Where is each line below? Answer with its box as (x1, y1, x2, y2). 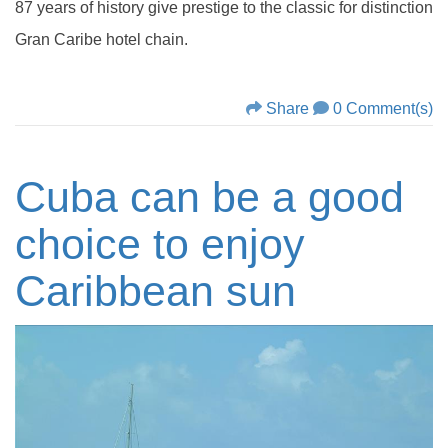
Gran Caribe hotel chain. (15, 31, 192, 49)
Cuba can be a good (15, 173, 404, 222)
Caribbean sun (15, 267, 296, 316)
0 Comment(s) (333, 100, 433, 118)
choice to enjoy (15, 220, 305, 269)
